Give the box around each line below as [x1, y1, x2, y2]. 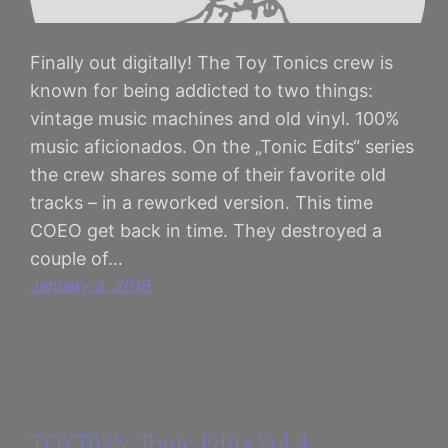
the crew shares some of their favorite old [30, 164, 387, 186]
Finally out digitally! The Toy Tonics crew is [30, 52, 394, 74]
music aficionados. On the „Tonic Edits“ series [30, 136, 415, 158]
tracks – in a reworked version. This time [30, 192, 374, 214]
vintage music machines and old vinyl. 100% [30, 108, 401, 130]
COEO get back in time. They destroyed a [30, 220, 383, 242]
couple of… [30, 248, 124, 270]
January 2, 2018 [30, 275, 152, 296]
